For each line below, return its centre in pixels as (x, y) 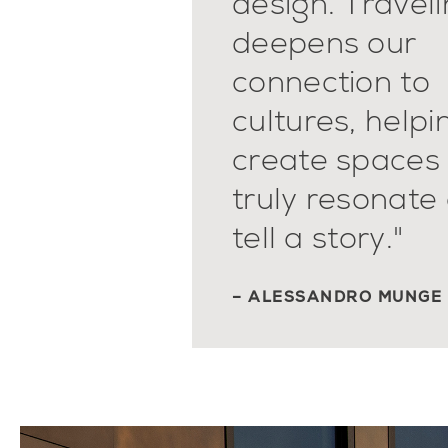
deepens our (324, 43)
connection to (331, 82)
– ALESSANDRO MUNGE (337, 297)
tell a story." (318, 238)
